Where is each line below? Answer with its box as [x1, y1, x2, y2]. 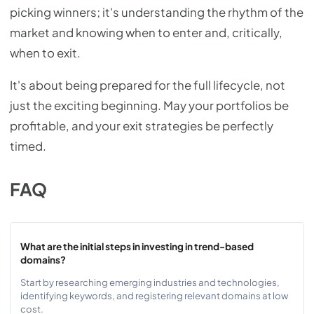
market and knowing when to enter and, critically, [10, 25, 282, 40]
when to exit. [10, 45, 81, 60]
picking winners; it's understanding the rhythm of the [10, 4, 303, 20]
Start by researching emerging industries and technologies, [20, 276, 280, 289]
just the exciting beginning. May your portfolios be [10, 97, 289, 113]
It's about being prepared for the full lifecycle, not [10, 77, 285, 93]
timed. [10, 138, 46, 153]
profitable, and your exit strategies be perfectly [10, 118, 273, 133]
